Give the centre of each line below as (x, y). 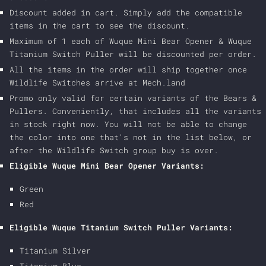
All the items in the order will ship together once (129, 69)
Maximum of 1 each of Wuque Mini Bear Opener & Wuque (131, 41)
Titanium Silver (55, 251)
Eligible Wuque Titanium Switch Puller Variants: (121, 227)
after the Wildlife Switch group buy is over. (114, 150)
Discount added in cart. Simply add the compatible (126, 12)
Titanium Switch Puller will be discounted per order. (136, 54)
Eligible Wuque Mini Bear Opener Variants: (107, 166)
